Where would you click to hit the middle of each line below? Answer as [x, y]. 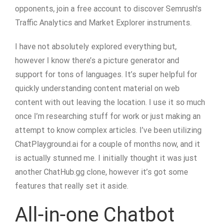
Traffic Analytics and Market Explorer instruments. [103, 23]
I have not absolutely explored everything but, [96, 47]
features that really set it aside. [72, 186]
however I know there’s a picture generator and [97, 60]
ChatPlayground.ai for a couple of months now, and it [108, 144]
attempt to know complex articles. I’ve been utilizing [108, 130]
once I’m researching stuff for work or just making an [108, 116]
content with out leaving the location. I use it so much [110, 102]
